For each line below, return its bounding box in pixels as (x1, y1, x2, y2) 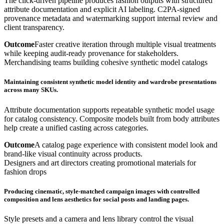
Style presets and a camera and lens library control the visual (4, 214, 193, 223)
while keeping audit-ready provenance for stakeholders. (4, 49, 178, 58)
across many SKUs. (4, 86, 58, 94)
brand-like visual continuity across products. (4, 149, 142, 158)
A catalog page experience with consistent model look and (34, 140, 217, 149)
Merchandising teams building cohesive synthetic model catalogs (4, 58, 207, 67)
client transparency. (4, 23, 64, 32)
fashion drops (4, 167, 46, 176)
